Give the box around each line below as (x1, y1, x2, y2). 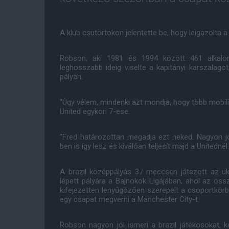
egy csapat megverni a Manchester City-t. (60, 195, 199, 204)
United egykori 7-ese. (60, 107, 130, 116)
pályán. (60, 72, 83, 81)
